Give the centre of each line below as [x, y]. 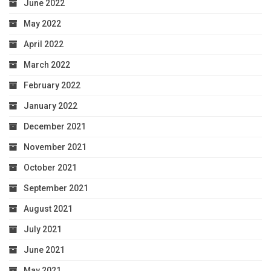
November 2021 [55, 147]
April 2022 [44, 44]
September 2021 [56, 188]
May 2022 [42, 24]
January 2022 [51, 106]
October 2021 [50, 168]
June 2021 [44, 250]
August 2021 [48, 209]
